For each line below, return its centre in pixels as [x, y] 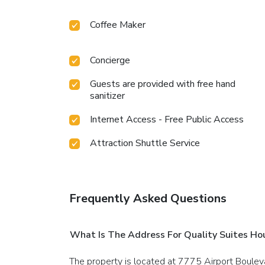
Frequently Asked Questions [148, 198]
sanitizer [107, 96]
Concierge [110, 60]
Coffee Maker [118, 25]
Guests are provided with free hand [163, 84]
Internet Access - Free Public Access [167, 119]
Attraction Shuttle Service [145, 143]
